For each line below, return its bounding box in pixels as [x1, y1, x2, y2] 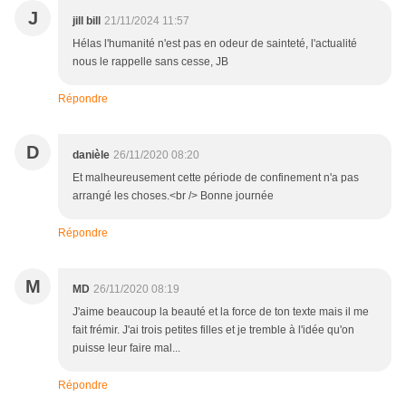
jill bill [72, 14, 101, 28]
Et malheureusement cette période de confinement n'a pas [72, 171, 359, 185]
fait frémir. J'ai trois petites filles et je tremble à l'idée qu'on [72, 324, 354, 337]
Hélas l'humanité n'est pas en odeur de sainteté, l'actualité [72, 37, 357, 51]
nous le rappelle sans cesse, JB [72, 55, 228, 69]
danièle [72, 149, 110, 162]
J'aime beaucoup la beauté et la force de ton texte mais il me [72, 305, 369, 319]
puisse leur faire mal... [72, 342, 180, 355]
